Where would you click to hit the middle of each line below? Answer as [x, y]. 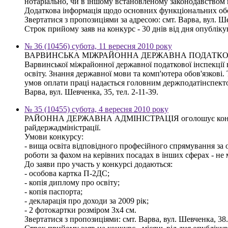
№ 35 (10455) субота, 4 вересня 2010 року [96, 109]
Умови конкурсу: [54, 136]
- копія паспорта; [53, 191]
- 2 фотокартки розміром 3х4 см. [80, 210]
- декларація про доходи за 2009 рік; [87, 201]
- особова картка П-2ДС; [67, 173]
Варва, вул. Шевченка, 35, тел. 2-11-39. [91, 92]
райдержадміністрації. [63, 127]
